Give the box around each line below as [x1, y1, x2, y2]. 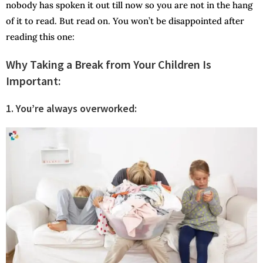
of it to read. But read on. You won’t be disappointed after [6, 15, 244, 27]
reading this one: [6, 31, 75, 43]
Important [6, 73, 58, 89]
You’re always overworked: [16, 102, 137, 116]
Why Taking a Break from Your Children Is [6, 57, 211, 72]
